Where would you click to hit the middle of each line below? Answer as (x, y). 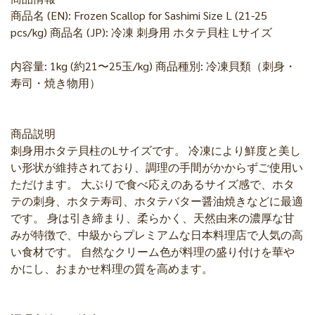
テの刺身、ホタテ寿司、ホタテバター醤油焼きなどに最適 (157, 201)
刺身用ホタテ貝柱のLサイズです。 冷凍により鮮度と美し (156, 150)
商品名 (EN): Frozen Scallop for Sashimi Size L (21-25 (139, 15)
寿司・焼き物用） (56, 83)
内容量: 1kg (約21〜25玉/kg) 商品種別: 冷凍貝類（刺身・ (153, 66)
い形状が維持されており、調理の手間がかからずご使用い (157, 167)
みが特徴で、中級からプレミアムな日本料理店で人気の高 (157, 234)
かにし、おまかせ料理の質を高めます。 (112, 268)
